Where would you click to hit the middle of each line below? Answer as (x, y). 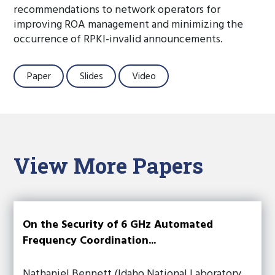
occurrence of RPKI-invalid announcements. (118, 40)
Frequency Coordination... (90, 241)
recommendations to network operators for (117, 10)
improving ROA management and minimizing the (129, 25)
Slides (91, 76)
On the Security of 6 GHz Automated (118, 225)
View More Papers (109, 165)
